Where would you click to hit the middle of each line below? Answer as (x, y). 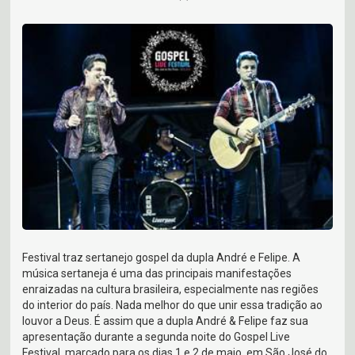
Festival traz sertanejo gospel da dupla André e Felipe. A (162, 258)
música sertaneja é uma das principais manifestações (157, 274)
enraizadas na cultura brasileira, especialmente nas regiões (171, 290)
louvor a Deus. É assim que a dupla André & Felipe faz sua (166, 321)
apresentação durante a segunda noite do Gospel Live (157, 337)
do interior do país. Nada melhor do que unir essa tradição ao (173, 305)
